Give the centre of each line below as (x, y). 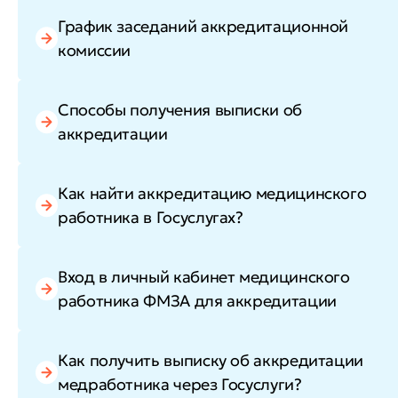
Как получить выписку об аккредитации (211, 361)
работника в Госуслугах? (151, 218)
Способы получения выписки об (180, 110)
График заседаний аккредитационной (203, 27)
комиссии (95, 51)
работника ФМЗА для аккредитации (197, 301)
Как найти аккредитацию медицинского (212, 194)
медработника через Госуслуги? (180, 385)
